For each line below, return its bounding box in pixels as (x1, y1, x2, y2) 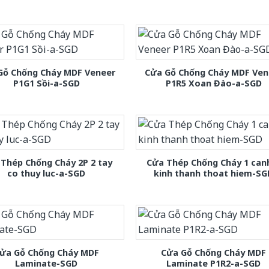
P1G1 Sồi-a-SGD (13, 77, 80, 89)
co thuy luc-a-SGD (7, 167, 86, 179)
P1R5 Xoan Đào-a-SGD (165, 77, 262, 89)
